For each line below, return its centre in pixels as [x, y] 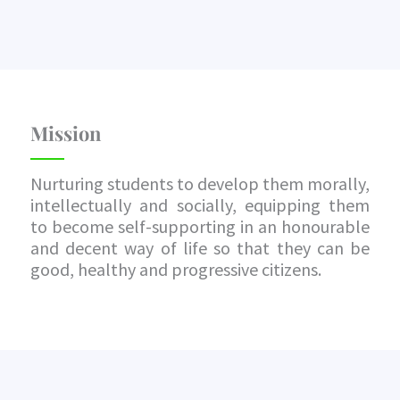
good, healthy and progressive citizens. [176, 269]
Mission [66, 133]
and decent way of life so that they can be [200, 248]
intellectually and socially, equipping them [200, 205]
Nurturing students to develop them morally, [200, 183]
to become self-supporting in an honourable [200, 226]
